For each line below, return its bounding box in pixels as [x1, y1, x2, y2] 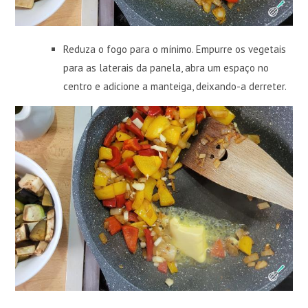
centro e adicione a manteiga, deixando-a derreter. [63, 80, 287, 93]
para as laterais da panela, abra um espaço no [63, 61, 269, 75]
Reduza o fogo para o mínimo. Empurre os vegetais [63, 43, 287, 56]
